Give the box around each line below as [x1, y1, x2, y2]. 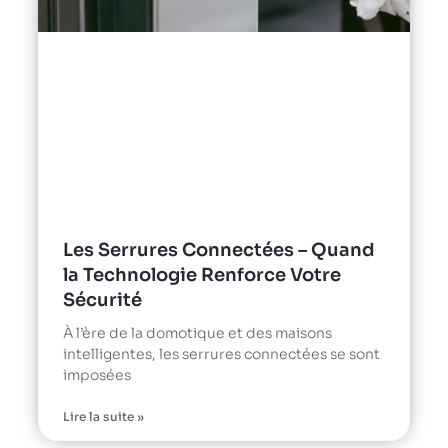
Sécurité [63, 289, 142, 312]
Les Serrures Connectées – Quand [63, 239, 375, 262]
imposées [63, 366, 131, 385]
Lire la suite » [63, 409, 144, 425]
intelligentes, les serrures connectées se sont [63, 345, 380, 364]
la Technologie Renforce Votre [63, 264, 341, 287]
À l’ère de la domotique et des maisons [63, 324, 332, 343]
